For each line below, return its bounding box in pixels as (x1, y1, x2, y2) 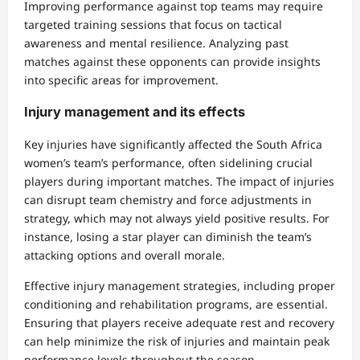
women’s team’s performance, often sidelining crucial (24, 154, 313, 170)
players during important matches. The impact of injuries (24, 173, 334, 189)
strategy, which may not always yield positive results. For (24, 210, 329, 226)
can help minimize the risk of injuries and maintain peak (24, 333, 329, 349)
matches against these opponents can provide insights (24, 53, 321, 69)
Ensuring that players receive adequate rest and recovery (24, 314, 334, 330)
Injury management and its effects (24, 104, 245, 121)
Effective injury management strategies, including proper (24, 277, 335, 293)
